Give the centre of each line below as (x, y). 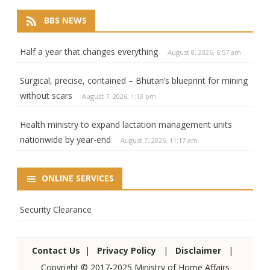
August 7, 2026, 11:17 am (159, 140)
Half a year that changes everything (89, 51)
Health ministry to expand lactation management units (126, 124)
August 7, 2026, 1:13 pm (119, 96)
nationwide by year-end (65, 139)
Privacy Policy (127, 250)
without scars (46, 95)
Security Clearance (56, 209)
